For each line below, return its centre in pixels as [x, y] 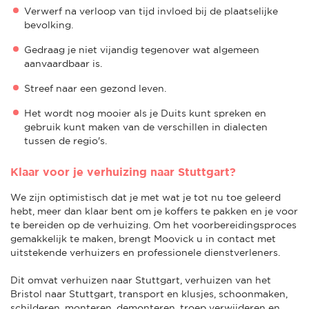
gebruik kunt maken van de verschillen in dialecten [146, 127]
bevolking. [49, 24]
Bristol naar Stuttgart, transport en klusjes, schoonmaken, [149, 293]
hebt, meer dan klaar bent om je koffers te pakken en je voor [154, 211]
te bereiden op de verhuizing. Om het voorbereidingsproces [153, 225]
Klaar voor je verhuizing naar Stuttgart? [123, 171]
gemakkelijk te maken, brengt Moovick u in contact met [143, 238]
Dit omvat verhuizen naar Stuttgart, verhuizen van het [141, 280]
